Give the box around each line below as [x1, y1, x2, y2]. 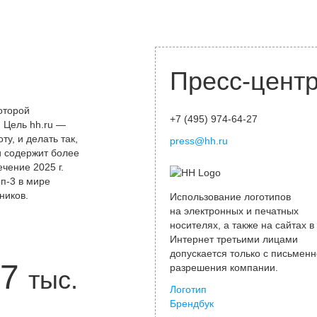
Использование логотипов [170, 191, 291, 202]
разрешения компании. [170, 262, 278, 273]
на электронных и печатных [170, 205, 299, 217]
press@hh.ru [170, 135, 228, 146]
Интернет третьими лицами [170, 234, 298, 245]
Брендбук [170, 298, 214, 309]
